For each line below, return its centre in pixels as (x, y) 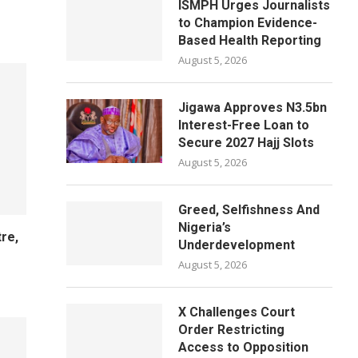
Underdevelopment (237, 245)
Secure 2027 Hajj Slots (247, 143)
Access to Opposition (244, 347)
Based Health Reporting (250, 40)
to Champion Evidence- (248, 23)
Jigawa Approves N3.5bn (253, 107)
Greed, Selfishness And (249, 210)
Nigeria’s (205, 227)
